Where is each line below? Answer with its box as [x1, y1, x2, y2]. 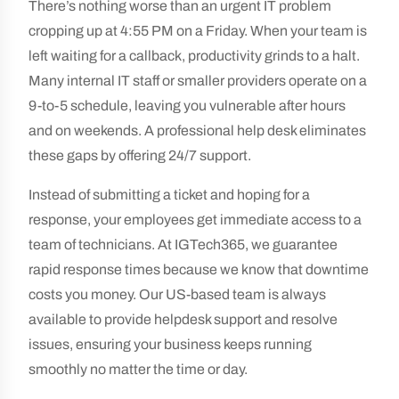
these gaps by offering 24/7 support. [28, 148, 251, 163]
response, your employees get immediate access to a [28, 212, 362, 227]
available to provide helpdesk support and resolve [28, 312, 338, 327]
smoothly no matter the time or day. [28, 362, 248, 377]
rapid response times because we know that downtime [28, 262, 369, 277]
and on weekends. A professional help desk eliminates [28, 123, 366, 138]
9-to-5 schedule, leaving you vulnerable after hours [28, 98, 346, 113]
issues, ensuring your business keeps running [28, 337, 312, 352]
